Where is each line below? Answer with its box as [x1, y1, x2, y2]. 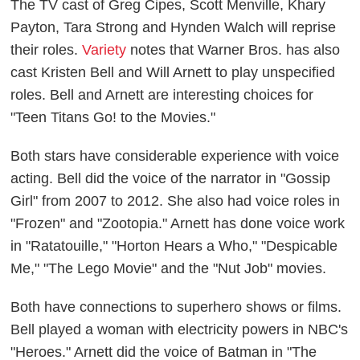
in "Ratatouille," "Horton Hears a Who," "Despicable [10, 238, 338, 255]
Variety [82, 42, 127, 59]
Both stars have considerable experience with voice [10, 148, 340, 165]
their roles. [10, 42, 83, 59]
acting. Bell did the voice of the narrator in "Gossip [10, 170, 331, 187]
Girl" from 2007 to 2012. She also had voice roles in [10, 193, 341, 210]
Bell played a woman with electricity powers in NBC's [10, 321, 349, 338]
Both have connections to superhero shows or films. [10, 299, 342, 316]
